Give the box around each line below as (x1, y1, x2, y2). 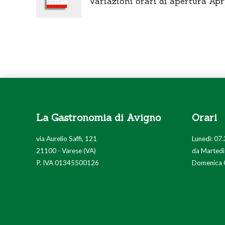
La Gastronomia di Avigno (36, 111, 161, 124)
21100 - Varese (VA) (36, 146, 96, 155)
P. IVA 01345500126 (36, 158, 99, 167)
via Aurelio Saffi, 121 (36, 134, 97, 143)
